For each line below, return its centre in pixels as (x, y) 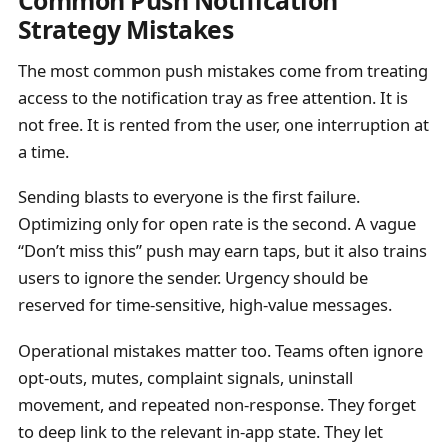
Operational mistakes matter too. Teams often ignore (220, 350)
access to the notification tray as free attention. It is (212, 98)
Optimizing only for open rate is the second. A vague (216, 224)
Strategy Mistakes (125, 28)
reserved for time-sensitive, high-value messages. (204, 305)
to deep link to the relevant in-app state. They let (200, 431)
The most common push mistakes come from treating (222, 71)
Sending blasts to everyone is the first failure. (188, 197)
